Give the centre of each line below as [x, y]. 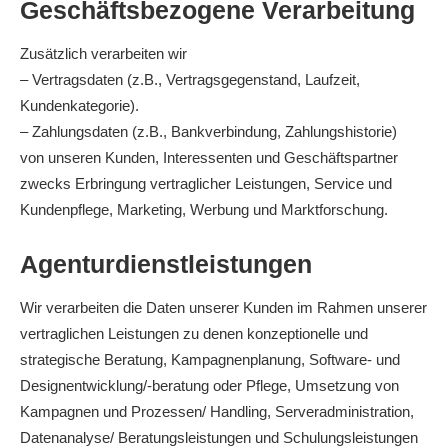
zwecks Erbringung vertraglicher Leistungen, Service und [206, 183]
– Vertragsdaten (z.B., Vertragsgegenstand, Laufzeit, [190, 79]
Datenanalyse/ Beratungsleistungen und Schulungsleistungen [219, 437]
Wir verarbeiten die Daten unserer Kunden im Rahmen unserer [223, 307]
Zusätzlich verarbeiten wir [103, 53]
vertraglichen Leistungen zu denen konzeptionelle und [194, 333]
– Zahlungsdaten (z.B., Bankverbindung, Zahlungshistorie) [208, 131]
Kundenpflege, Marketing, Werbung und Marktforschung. [204, 209]
